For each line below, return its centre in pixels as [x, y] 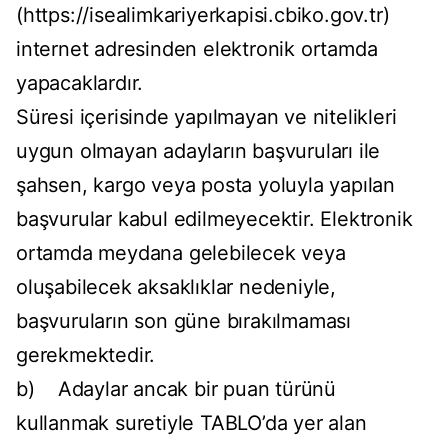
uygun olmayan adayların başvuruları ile [198, 151]
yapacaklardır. [80, 83]
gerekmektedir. [86, 355]
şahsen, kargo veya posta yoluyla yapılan [205, 185]
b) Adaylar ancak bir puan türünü [176, 389]
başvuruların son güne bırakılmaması [183, 321]
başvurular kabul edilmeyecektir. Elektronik [214, 219]
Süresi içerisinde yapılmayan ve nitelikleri [206, 117]
